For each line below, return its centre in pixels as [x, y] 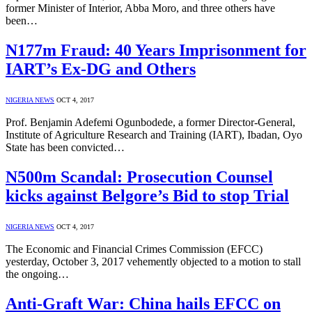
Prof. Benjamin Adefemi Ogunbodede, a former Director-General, [150, 123]
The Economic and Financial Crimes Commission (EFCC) [134, 249]
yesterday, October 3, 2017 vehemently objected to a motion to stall [153, 262]
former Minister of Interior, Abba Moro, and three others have [140, 8]
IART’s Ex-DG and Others [101, 69]
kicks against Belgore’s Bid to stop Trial [147, 196]
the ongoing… [37, 274]
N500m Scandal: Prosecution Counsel [139, 177]
